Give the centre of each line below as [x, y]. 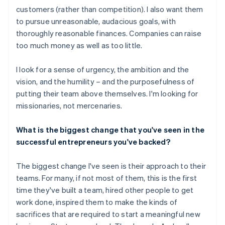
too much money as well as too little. [79, 45]
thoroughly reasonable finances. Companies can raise [109, 33]
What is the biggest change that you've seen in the [110, 129]
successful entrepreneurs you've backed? [93, 141]
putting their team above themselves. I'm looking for [107, 93]
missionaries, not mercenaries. [69, 105]
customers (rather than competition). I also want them [110, 9]
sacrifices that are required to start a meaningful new [108, 214]
